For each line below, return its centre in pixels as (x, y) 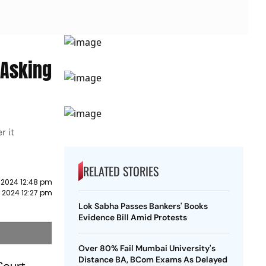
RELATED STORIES (121, 171)
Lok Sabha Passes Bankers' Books (143, 206)
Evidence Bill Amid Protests (132, 217)
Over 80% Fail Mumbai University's (147, 248)
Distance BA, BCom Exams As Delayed (153, 259)
